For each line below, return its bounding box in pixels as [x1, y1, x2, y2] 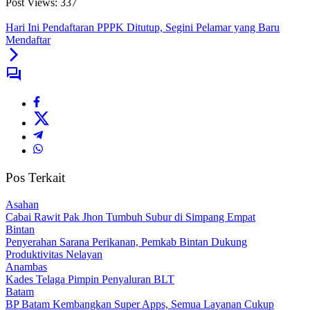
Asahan [6, 198, 39, 210]
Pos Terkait [6, 170, 65, 185]
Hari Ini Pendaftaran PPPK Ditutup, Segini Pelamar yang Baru [6, 21, 280, 34]
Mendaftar [6, 34, 51, 46]
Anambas [6, 260, 47, 273]
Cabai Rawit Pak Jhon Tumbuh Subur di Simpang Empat [6, 210, 255, 223]
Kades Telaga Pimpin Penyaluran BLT [6, 273, 174, 285]
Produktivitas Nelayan [6, 248, 102, 260]
